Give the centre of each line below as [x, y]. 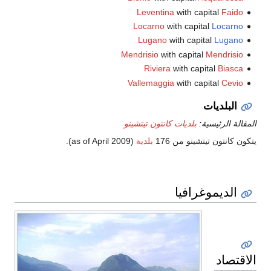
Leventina [155, 12]
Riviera [157, 69]
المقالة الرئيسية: [227, 124]
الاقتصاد [236, 260]
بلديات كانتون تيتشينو [160, 124]
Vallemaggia [151, 83]
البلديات [220, 106]
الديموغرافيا [206, 191]
